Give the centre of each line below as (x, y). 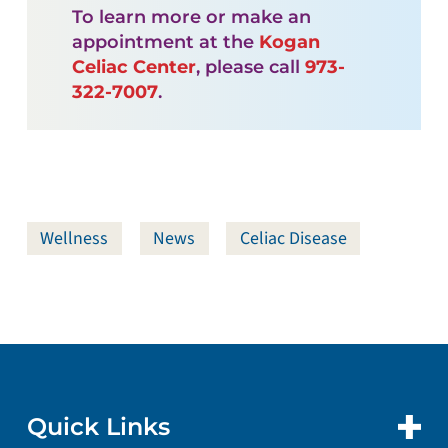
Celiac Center (133, 67)
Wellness (74, 239)
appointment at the (165, 42)
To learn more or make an (191, 17)
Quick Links (98, 426)
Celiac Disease (293, 239)
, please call (250, 67)
